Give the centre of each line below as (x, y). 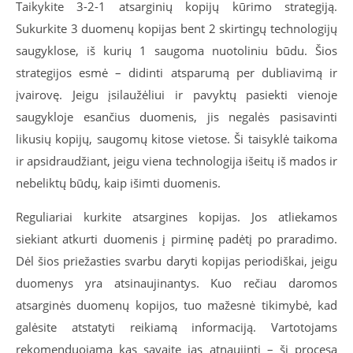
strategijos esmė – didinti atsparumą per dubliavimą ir (176, 72)
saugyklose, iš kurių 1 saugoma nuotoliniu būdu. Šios (176, 50)
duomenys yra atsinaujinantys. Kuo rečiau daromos (176, 282)
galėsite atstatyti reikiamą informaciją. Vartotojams (176, 327)
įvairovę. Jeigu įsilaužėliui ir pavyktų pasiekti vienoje (176, 94)
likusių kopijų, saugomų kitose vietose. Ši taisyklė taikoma (176, 138)
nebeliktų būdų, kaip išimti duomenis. (118, 182)
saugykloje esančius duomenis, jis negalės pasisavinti (176, 116)
